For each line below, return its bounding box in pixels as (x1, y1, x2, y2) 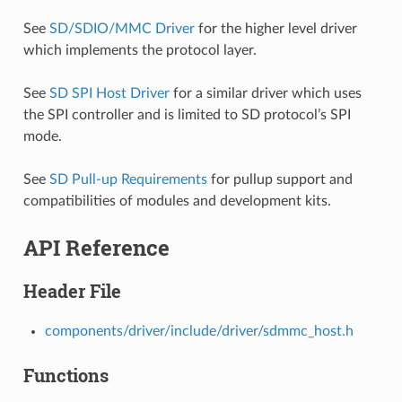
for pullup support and (206, 171, 353, 187)
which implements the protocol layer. (22, 42, 257, 57)
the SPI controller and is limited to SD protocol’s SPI (22, 107, 351, 122)
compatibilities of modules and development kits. (22, 193, 331, 208)
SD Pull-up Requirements (48, 171, 207, 187)
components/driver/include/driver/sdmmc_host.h (44, 324, 354, 339)
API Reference (22, 232, 170, 262)
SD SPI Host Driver (48, 85, 170, 100)
